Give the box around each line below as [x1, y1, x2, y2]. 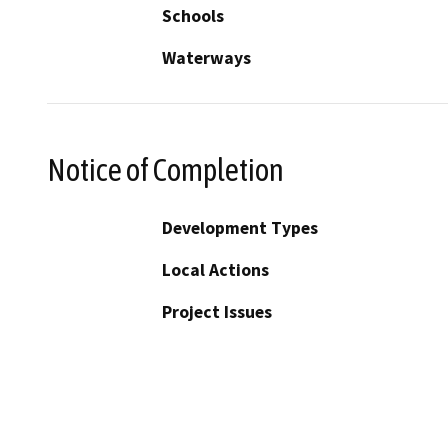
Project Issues [162, 301, 272, 324]
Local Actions [162, 259, 269, 282]
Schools [162, 4, 224, 27]
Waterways [162, 46, 251, 69]
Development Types [162, 217, 318, 240]
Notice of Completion [47, 151, 284, 188]
